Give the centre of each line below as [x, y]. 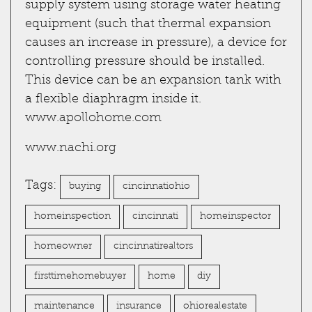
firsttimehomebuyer [80, 276]
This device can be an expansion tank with [153, 80]
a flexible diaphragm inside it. [113, 99]
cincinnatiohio [156, 186]
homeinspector [235, 216]
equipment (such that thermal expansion [148, 24]
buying [85, 186]
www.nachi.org [71, 148]
